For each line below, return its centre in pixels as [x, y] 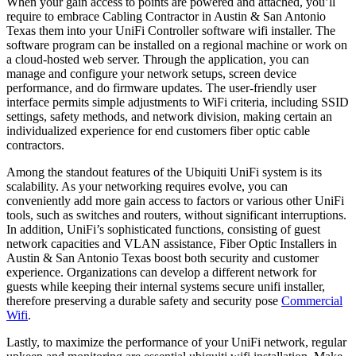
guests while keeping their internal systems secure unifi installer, [166, 287]
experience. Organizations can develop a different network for [161, 273]
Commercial [312, 301]
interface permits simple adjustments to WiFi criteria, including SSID [178, 103]
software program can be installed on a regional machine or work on [177, 45]
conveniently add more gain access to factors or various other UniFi [175, 201]
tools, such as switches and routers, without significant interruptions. [176, 215]
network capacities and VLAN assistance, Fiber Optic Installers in [172, 244]
